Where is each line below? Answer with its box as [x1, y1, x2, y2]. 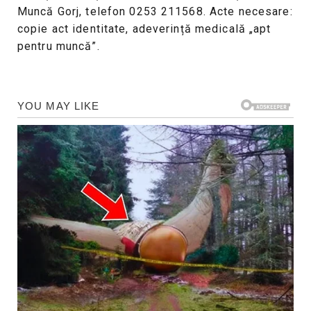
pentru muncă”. [17, 40, 100, 53]
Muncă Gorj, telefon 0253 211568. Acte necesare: [17, 5, 293, 19]
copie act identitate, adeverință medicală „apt [17, 22, 271, 36]
